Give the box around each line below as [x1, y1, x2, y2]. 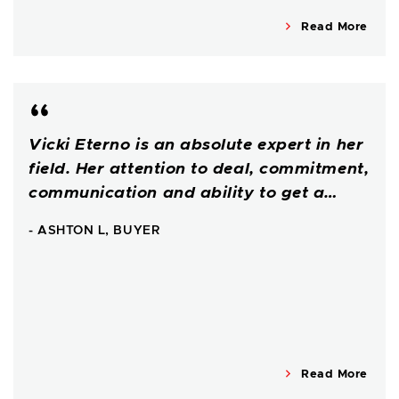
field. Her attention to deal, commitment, [28, 161, 370, 178]
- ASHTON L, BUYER [28, 224, 160, 238]
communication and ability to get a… [28, 185, 338, 202]
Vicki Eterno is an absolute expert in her [28, 137, 364, 154]
